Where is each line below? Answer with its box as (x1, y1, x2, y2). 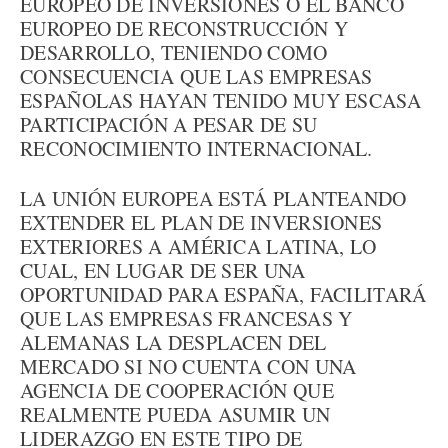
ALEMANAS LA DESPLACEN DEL (20, 329, 327, 356)
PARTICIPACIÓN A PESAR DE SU (20, 111, 318, 138)
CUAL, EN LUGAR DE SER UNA (20, 257, 306, 284)
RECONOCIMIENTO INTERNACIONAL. (20, 135, 373, 162)
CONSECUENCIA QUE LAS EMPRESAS (20, 63, 373, 90)
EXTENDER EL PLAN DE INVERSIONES (20, 209, 383, 236)
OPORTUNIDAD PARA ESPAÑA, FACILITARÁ (20, 281, 427, 308)
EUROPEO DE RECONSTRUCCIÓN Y (20, 15, 349, 42)
